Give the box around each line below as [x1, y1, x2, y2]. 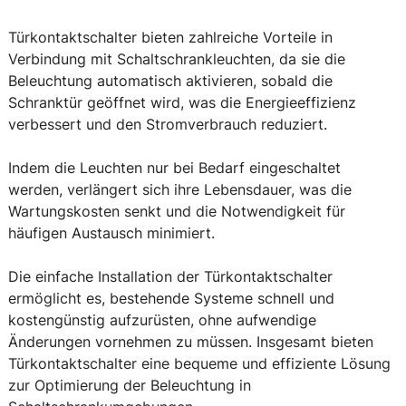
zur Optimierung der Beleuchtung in [8, 376, 251, 395]
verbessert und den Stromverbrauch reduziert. [8, 115, 327, 134]
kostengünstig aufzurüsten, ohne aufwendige [8, 311, 316, 330]
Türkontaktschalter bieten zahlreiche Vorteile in [8, 28, 333, 47]
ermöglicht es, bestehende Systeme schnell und [8, 289, 334, 308]
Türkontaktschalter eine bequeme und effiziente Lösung [8, 354, 391, 373]
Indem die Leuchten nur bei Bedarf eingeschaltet [8, 159, 341, 178]
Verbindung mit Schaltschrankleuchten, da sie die [8, 50, 345, 69]
